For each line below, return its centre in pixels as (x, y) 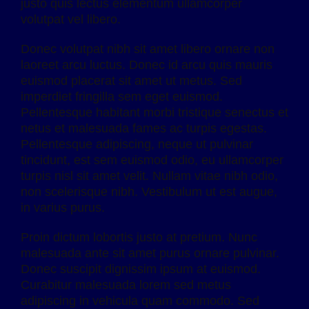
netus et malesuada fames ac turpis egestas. (144, 128)
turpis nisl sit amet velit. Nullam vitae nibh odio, (149, 176)
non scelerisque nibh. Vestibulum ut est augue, (149, 191)
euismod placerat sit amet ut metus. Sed (131, 80)
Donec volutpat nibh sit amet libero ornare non (148, 49)
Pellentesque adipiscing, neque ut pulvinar (137, 144)
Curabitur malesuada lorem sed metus (126, 285)
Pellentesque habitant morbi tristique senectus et (154, 112)
